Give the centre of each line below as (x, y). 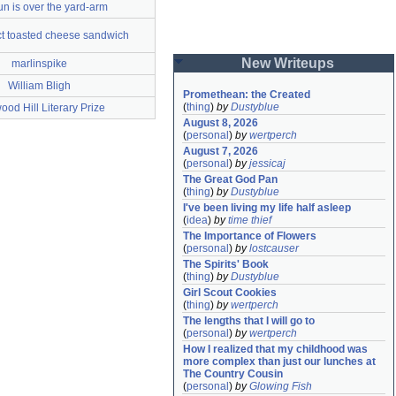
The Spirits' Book (226, 264)
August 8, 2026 (221, 123)
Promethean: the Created (247, 95)
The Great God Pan (230, 179)
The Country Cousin (233, 374)
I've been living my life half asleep (267, 208)
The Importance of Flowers (250, 236)
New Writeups (287, 63)
